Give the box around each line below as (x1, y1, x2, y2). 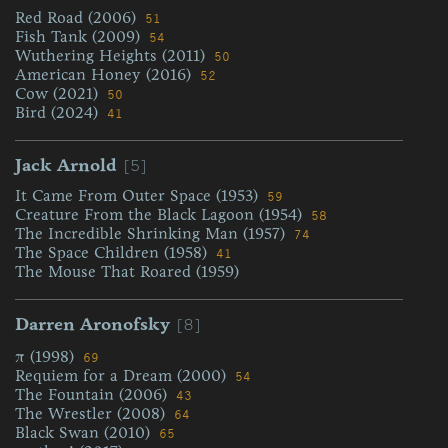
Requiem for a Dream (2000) (15, 366, 231, 385)
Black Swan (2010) (15, 423, 155, 442)
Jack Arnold (15, 154, 117, 176)
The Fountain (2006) (15, 385, 172, 404)
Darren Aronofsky (15, 313, 170, 335)
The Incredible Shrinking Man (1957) (15, 224, 290, 243)
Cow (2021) (15, 84, 103, 103)
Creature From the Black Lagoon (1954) (15, 205, 307, 224)
